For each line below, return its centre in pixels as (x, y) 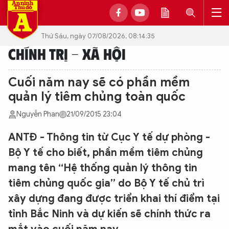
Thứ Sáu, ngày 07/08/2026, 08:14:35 (98, 36)
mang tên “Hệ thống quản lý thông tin (103, 168)
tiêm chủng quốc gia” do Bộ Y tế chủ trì (106, 183)
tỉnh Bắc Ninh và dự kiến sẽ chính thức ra (109, 214)
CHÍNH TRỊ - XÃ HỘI (67, 53)
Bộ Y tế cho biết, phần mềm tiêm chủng (106, 153)
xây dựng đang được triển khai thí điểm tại (114, 199)
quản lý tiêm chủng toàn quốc (97, 97)
